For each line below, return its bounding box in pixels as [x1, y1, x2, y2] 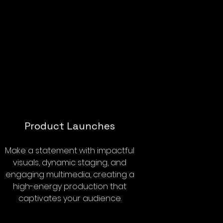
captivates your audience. [18, 193, 121, 204]
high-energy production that [13, 181, 126, 192]
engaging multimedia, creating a [5, 169, 134, 180]
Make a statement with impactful [5, 145, 134, 156]
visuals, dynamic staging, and [13, 157, 126, 168]
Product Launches [24, 119, 115, 132]
